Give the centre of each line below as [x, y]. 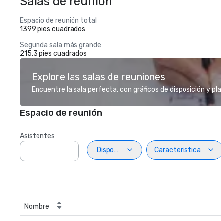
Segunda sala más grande [60, 45]
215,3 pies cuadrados [53, 54]
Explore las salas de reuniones [98, 77]
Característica [178, 150]
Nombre [37, 206]
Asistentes [37, 136]
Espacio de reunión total [58, 20]
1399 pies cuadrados [53, 29]
